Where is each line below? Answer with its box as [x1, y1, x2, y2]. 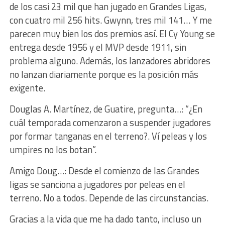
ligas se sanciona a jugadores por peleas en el [9, 177, 185, 191]
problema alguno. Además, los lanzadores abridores [9, 53, 210, 68]
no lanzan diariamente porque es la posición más [9, 67, 198, 81]
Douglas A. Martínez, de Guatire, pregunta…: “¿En [9, 101, 202, 116]
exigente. [9, 80, 45, 95]
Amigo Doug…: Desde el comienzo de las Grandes [9, 163, 199, 178]
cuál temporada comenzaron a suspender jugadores [9, 115, 211, 130]
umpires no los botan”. [9, 142, 96, 157]
